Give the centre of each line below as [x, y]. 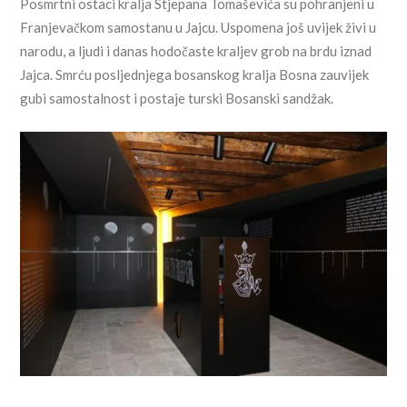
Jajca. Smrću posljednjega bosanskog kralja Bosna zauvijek [195, 75]
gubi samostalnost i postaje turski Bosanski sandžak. [177, 99]
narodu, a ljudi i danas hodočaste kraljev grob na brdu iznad [196, 51]
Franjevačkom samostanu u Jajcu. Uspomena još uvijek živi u [199, 28]
